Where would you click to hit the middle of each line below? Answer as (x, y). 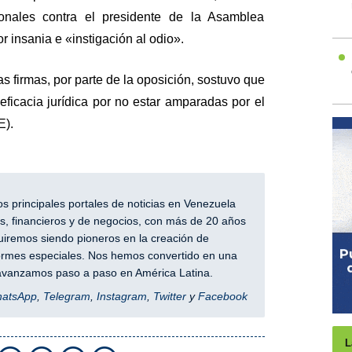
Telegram (66, 297)
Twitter (169, 297)
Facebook (222, 297)
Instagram (121, 297)
